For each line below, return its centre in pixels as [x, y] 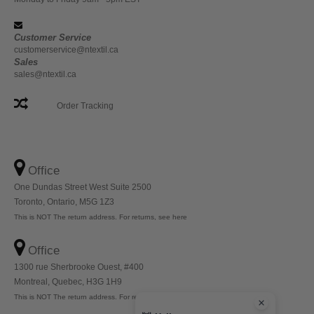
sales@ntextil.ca [45, 74]
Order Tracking [85, 106]
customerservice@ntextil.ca [66, 50]
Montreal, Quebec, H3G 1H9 [68, 282]
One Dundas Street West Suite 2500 [83, 187]
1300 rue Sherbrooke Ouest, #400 [79, 267]
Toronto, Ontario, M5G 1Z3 [64, 202]
